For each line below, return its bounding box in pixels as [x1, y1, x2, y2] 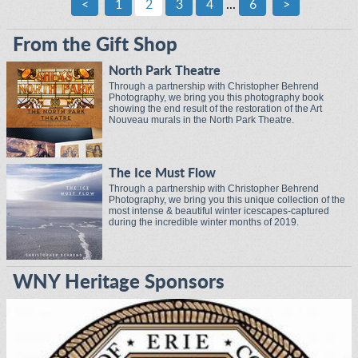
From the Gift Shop [13, 36, 177, 55]
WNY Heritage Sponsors [13, 273, 225, 292]
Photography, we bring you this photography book [109, 92, 324, 103]
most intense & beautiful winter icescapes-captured [109, 205, 329, 217]
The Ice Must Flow [109, 167, 216, 180]
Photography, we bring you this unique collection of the [109, 194, 345, 205]
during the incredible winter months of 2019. [109, 217, 299, 228]
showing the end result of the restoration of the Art [109, 103, 322, 114]
